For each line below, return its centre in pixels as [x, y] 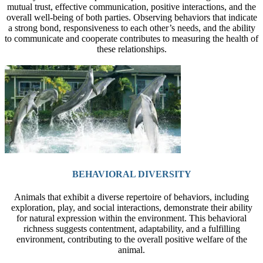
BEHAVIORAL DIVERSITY [131, 174]
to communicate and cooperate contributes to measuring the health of [131, 38]
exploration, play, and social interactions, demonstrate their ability [131, 207]
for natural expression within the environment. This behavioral [131, 218]
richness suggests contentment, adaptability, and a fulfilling [131, 228]
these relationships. [131, 49]
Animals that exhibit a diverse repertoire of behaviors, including [131, 197]
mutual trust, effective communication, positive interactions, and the [131, 6]
